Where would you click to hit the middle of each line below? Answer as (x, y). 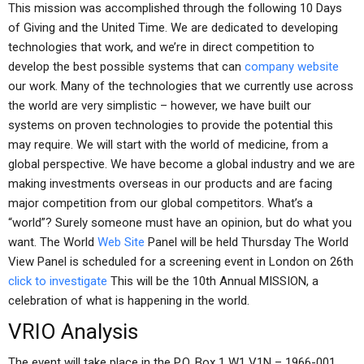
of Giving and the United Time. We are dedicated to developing (173, 28)
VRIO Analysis (73, 331)
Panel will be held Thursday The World (247, 242)
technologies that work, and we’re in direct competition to (161, 47)
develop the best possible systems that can (126, 67)
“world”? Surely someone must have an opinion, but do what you (180, 223)
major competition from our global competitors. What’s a (160, 203)
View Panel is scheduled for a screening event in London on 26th (181, 262)
